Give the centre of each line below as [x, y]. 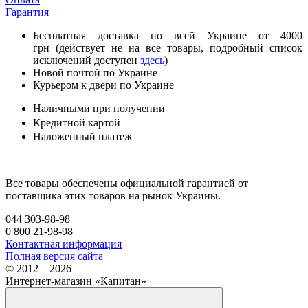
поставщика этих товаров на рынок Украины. [113, 195]
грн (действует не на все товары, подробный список [168, 47]
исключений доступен [87, 60]
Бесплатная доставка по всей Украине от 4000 [168, 35]
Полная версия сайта [54, 256]
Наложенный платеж [82, 136]
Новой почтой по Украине [97, 72]
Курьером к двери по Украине [103, 85]
